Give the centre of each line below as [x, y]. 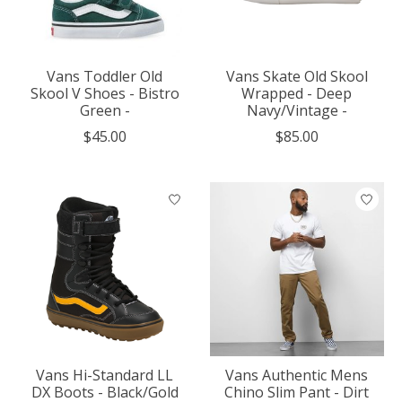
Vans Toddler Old [105, 77]
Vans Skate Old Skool [297, 77]
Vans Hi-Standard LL [105, 376]
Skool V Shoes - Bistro [105, 94]
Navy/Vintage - [297, 111]
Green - [105, 111]
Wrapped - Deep [297, 94]
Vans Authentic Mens [297, 376]
